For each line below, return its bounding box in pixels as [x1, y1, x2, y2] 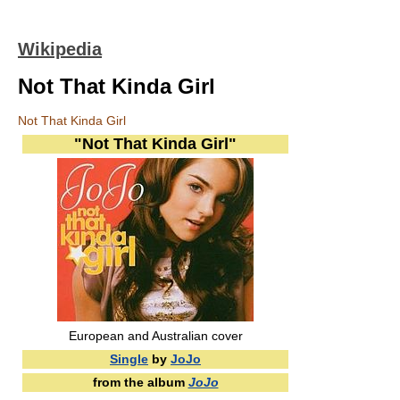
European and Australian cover [68, 329, 243, 343]
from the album [92, 375, 188, 389]
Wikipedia [18, 39, 102, 59]
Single [110, 352, 148, 366]
